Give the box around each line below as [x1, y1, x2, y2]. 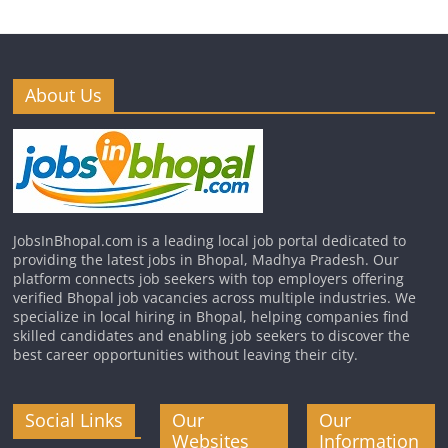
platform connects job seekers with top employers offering [13, 269, 405, 288]
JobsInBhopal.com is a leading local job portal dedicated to [13, 231, 407, 250]
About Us [25, 83, 103, 107]
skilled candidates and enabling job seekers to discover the [13, 326, 411, 345]
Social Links [25, 408, 124, 432]
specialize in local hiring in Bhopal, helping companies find [13, 307, 410, 326]
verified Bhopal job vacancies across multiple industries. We [13, 288, 417, 307]
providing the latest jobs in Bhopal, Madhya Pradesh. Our [13, 250, 400, 269]
